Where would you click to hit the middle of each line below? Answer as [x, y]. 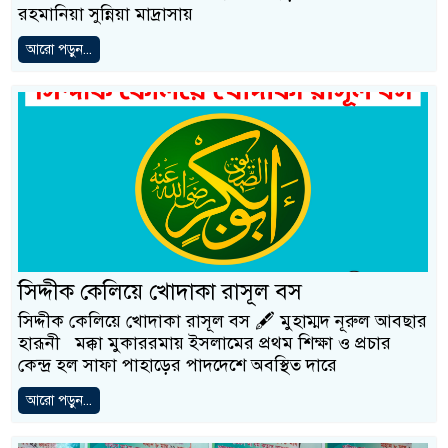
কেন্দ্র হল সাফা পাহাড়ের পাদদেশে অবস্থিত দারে [177, 364]
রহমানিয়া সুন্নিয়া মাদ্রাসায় [105, 13]
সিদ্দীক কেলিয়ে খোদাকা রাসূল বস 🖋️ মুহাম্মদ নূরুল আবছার [222, 320]
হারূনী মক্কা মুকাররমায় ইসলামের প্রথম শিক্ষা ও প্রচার [204, 342]
